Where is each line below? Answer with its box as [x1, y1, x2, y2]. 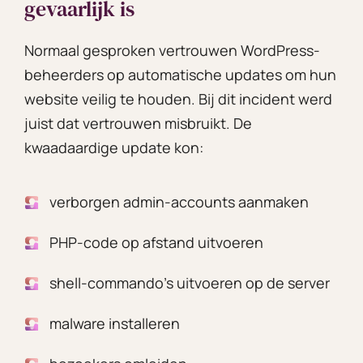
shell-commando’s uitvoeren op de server [49, 272, 330, 293]
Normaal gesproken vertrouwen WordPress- [24, 40, 320, 60]
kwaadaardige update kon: [24, 137, 203, 157]
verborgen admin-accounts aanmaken [49, 191, 309, 211]
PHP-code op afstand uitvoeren [49, 232, 263, 252]
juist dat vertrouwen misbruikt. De [24, 113, 252, 133]
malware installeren [49, 313, 180, 333]
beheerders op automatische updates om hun [24, 64, 336, 84]
